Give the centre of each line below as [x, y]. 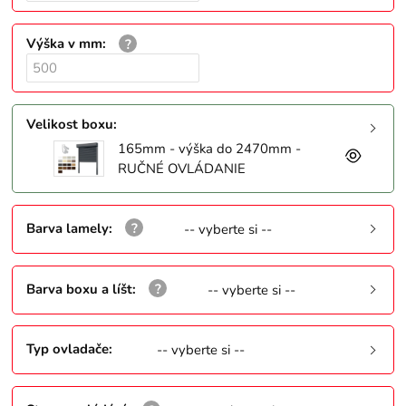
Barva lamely [68, 228]
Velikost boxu [70, 125]
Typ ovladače [68, 349]
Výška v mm [65, 44]
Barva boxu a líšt [80, 289]
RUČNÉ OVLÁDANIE [181, 169]
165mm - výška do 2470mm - [209, 149]
